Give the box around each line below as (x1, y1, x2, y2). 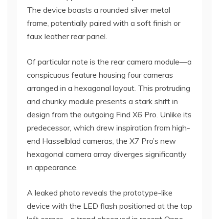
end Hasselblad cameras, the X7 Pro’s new (27, 136, 176, 146)
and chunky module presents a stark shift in (27, 96, 178, 107)
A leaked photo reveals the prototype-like (27, 188, 173, 198)
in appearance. (27, 162, 78, 173)
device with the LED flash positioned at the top (27, 201, 192, 211)
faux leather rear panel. (27, 31, 107, 42)
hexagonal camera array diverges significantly (27, 149, 187, 159)
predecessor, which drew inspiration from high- (27, 123, 190, 133)
